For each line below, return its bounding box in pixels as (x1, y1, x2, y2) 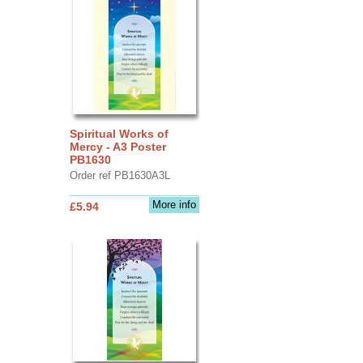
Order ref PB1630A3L (69, 169, 170, 181)
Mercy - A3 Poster (69, 139, 166, 153)
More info (152, 198, 196, 211)
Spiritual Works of (69, 126, 169, 140)
